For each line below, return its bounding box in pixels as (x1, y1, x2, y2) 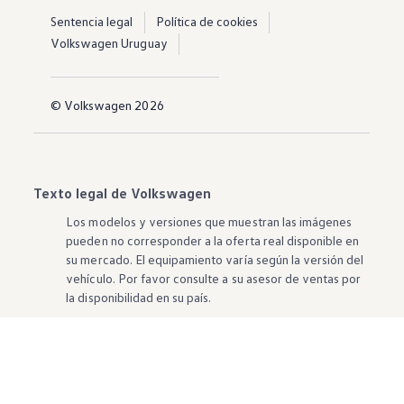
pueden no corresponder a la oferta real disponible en (66, 233, 360, 249)
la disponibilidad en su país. (66, 289, 212, 306)
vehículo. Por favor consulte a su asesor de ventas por (66, 271, 362, 287)
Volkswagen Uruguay (50, 35, 168, 51)
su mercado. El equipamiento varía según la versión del (66, 252, 364, 268)
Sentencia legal (50, 14, 133, 30)
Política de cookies (155, 14, 259, 30)
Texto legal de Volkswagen (33, 184, 212, 203)
